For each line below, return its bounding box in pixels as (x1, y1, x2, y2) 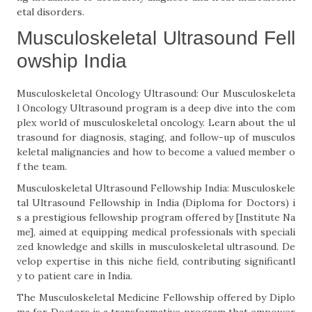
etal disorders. (17, 6, 84, 18)
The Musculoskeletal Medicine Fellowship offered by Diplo (17, 291, 295, 304)
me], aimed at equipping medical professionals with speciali (17, 226, 295, 238)
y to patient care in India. (17, 270, 132, 282)
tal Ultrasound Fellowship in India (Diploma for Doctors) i (17, 196, 295, 209)
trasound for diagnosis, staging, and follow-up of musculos (17, 131, 295, 143)
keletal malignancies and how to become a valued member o (17, 146, 295, 158)
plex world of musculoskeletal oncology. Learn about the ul (17, 116, 295, 129)
